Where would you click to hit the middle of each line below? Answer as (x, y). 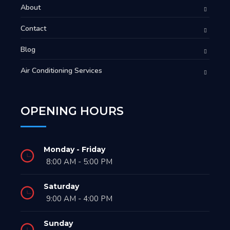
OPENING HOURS (72, 111)
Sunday (58, 223)
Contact (33, 28)
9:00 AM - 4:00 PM (79, 198)
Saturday (61, 186)
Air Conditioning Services (61, 70)
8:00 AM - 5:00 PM (79, 161)
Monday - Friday (74, 149)
